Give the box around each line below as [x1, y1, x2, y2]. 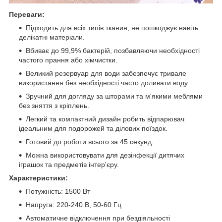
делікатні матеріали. [19, 33, 85, 41]
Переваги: [9, 10, 45, 18]
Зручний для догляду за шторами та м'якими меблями [26, 92, 203, 100]
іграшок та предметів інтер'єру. [19, 160, 119, 168]
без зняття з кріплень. [19, 101, 89, 110]
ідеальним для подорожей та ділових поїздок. [19, 124, 167, 132]
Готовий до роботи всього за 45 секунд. [26, 137, 154, 146]
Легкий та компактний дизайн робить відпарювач [26, 114, 184, 123]
